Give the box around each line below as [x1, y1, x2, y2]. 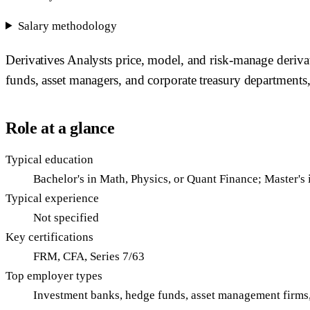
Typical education [6, 152, 93, 166]
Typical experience [6, 191, 99, 205]
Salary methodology [18, 19, 118, 33]
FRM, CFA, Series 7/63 [33, 249, 145, 263]
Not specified [33, 210, 99, 224]
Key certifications [6, 230, 93, 244]
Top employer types [6, 268, 102, 282]
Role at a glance [6, 118, 115, 137]
